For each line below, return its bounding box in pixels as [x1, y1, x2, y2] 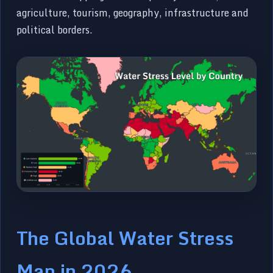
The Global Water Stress [16, 222, 234, 253]
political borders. [16, 21, 93, 38]
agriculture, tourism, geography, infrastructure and [16, 4, 249, 21]
